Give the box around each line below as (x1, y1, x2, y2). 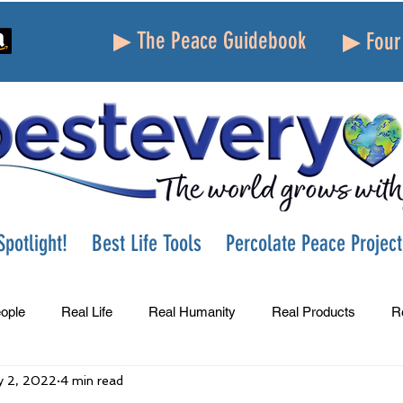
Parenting (285, 375, 340, 391)
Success (34, 375, 86, 391)
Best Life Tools (92, 230, 201, 256)
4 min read (60, 372, 123, 388)
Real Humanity (148, 303, 236, 319)
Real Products (272, 303, 355, 319)
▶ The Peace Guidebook (113, 27, 306, 55)
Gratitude (195, 375, 249, 391)
